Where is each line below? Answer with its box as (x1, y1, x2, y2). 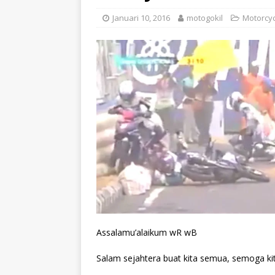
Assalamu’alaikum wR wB (96, 226, 197, 238)
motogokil (187, 12, 223, 23)
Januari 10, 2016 (112, 12, 170, 23)
